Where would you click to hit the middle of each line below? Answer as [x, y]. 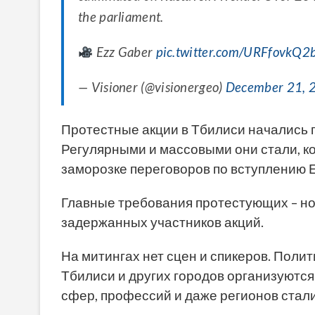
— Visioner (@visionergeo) [152, 88]
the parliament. [121, 17]
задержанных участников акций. [162, 223]
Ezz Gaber [124, 52]
